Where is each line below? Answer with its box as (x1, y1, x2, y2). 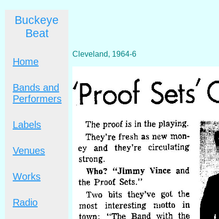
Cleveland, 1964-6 (72, 49, 136, 58)
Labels (13, 119, 41, 130)
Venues (13, 145, 45, 156)
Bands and (13, 82, 59, 93)
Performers (13, 93, 62, 104)
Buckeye (15, 14, 59, 26)
